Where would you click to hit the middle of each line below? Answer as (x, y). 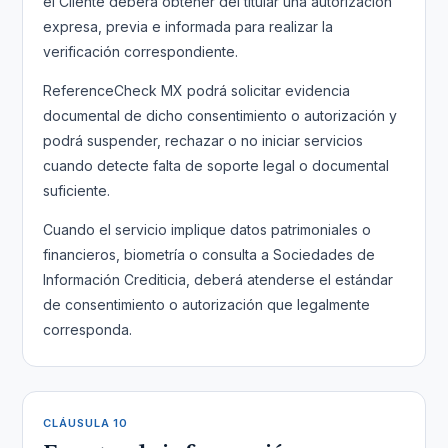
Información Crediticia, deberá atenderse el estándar (218, 279)
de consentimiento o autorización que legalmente (207, 304)
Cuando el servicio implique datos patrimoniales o (207, 229)
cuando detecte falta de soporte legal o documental (216, 165)
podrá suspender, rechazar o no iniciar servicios (203, 140)
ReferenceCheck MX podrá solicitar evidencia (197, 90)
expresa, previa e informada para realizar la (188, 26)
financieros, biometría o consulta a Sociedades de (209, 254)
